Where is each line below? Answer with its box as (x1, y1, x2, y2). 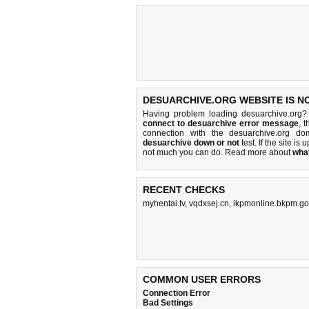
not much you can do (143, 148, 221, 157)
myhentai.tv (143, 199, 185, 208)
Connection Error (143, 288, 210, 298)
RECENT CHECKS (143, 184, 225, 195)
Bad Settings (143, 298, 193, 308)
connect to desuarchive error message (143, 119, 299, 128)
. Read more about (221, 148, 292, 157)
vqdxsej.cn (189, 199, 229, 208)
